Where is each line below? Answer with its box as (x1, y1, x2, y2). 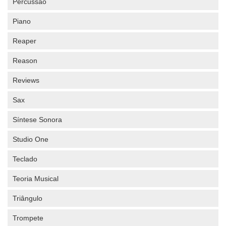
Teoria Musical (13, 175, 59, 183)
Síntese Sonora (13, 116, 62, 124)
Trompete (13, 214, 43, 222)
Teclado (13, 155, 37, 163)
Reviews (13, 76, 39, 84)
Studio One (13, 135, 48, 143)
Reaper (13, 37, 36, 45)
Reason (13, 56, 37, 65)
